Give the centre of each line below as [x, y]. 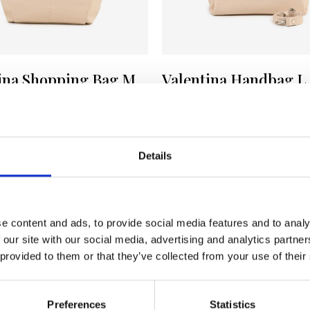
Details [155, 156]
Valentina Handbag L [234, 80]
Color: [175, 101]
